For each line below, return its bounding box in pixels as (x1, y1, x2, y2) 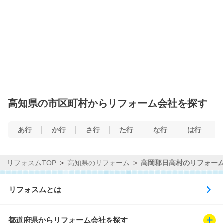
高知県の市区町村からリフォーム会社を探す (8, 97, 207, 109)
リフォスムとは (9, 185, 62, 194)
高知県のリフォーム (67, 158, 130, 167)
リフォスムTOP (7, 158, 56, 167)
